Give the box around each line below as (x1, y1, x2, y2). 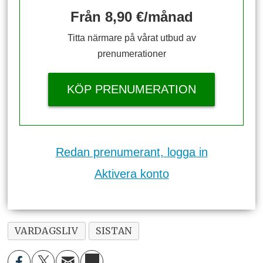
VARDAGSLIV (15, 225, 79, 237)
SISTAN (96, 225, 132, 237)
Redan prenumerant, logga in (55, 146, 208, 159)
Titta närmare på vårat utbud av (67, 32, 196, 43)
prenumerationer (97, 48, 166, 59)
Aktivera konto (94, 167, 169, 181)
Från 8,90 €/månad (70, 8, 193, 25)
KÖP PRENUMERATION (67, 82, 196, 96)
